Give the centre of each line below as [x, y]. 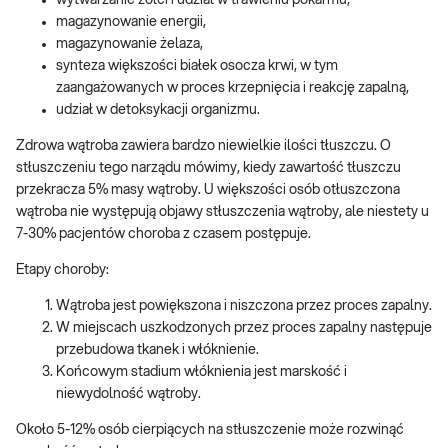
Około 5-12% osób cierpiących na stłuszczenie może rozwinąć [210, 430]
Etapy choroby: [62, 270]
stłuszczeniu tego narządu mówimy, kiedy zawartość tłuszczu [208, 168]
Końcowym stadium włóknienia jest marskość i [201, 372]
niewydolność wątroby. [128, 394]
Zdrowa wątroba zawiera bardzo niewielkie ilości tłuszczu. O [203, 146]
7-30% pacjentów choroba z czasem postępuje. [163, 234]
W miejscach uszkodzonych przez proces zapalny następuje [244, 328]
